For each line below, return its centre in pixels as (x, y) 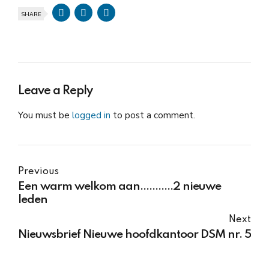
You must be (45, 115)
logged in (91, 115)
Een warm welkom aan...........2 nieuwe (119, 187)
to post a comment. (153, 115)
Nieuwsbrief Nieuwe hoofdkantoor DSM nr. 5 (134, 235)
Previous (38, 172)
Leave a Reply (55, 91)
